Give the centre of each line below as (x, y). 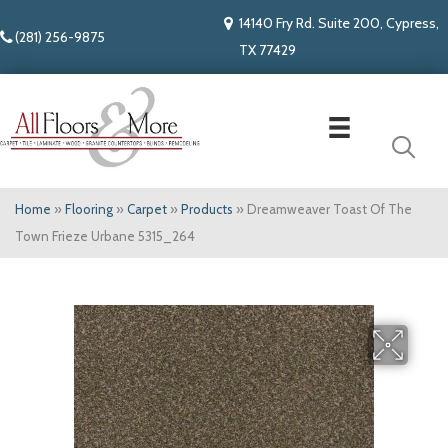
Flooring (89, 209)
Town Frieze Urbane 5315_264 (105, 236)
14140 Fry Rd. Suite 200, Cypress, (339, 23)
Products (207, 209)
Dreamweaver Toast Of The (329, 209)
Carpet (147, 209)
